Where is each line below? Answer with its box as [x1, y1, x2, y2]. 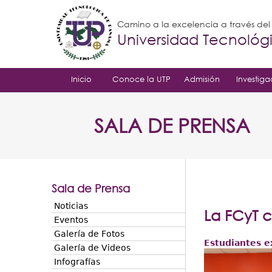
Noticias [53, 201, 88, 211]
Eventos [53, 215, 88, 225]
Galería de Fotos [53, 229, 124, 239]
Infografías [53, 257, 100, 267]
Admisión [183, 74, 220, 84]
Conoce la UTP [112, 74, 171, 84]
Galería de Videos [53, 243, 131, 253]
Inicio [71, 74, 92, 84]
